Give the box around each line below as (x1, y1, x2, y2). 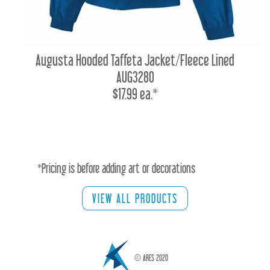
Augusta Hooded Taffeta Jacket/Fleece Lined (36, 51, 234, 69)
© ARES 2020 (134, 253, 168, 263)
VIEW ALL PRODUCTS (92, 190, 178, 206)
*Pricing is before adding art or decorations (37, 160, 195, 175)
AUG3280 (116, 67, 154, 86)
